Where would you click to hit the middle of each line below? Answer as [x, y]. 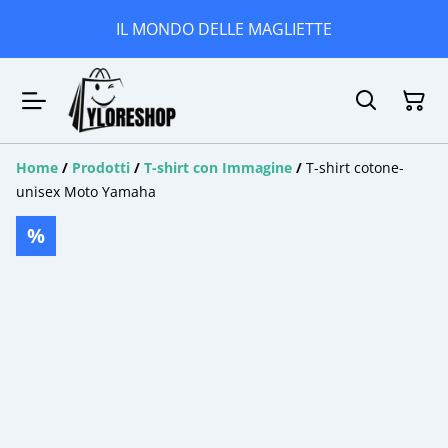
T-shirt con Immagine [218, 168]
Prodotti [101, 168]
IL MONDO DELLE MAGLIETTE [224, 28]
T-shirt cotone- [355, 168]
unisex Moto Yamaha [86, 192]
